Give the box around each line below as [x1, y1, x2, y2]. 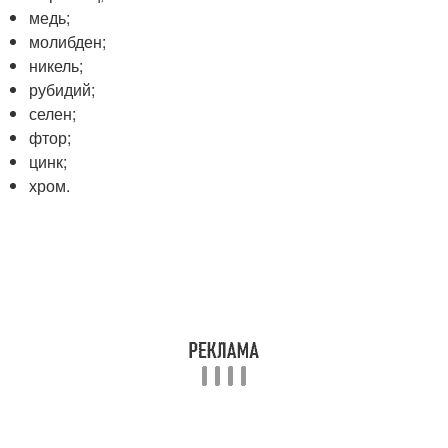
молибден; [29, 29, 107, 53]
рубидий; [29, 77, 96, 101]
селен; [29, 101, 77, 125]
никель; [29, 53, 84, 77]
